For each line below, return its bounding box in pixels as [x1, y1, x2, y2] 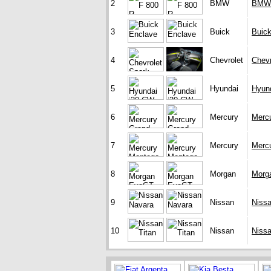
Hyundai [210, 84, 238, 94]
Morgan [210, 169, 236, 179]
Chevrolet [210, 56, 243, 65]
